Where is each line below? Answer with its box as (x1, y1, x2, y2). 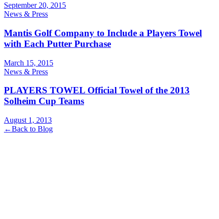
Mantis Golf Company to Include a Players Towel (4, 27, 202, 38)
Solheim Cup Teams (4, 96, 84, 107)
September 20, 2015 (4, 1, 66, 10)
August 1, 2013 (4, 116, 52, 125)
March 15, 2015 (4, 58, 53, 67)
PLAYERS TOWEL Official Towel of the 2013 (4, 85, 190, 96)
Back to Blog (12, 125, 53, 133)
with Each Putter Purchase (4, 38, 111, 49)
